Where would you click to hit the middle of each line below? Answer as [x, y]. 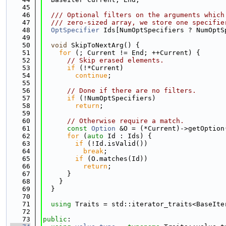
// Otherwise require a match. [126, 121]
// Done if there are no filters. [132, 91]
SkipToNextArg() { [103, 45]
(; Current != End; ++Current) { [136, 53]
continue [91, 75]
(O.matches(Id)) [116, 159]
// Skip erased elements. [116, 60]
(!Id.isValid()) [116, 144]
